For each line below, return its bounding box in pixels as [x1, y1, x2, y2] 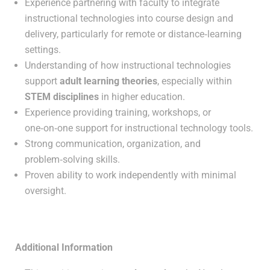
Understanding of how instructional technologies [25, 60, 231, 71]
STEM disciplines [25, 91, 99, 102]
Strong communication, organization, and [25, 138, 201, 149]
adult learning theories [60, 75, 157, 87]
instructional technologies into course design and [25, 13, 233, 24]
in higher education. [99, 91, 185, 102]
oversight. [25, 185, 66, 196]
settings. [25, 44, 61, 55]
